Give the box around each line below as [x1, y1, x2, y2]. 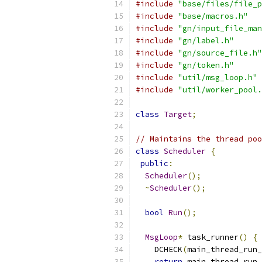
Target [164, 109, 192, 119]
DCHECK [136, 244, 182, 254]
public [140, 158, 168, 168]
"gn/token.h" [178, 60, 234, 70]
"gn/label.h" [178, 36, 234, 46]
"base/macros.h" [178, 11, 248, 21]
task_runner [182, 232, 239, 242]
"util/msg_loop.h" [178, 73, 257, 82]
